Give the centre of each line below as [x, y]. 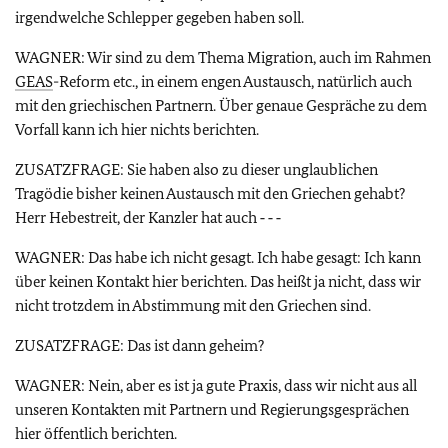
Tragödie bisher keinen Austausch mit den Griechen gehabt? [210, 193]
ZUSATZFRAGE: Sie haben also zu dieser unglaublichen [196, 169]
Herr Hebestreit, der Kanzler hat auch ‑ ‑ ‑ [148, 217]
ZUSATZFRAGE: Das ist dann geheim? [139, 345]
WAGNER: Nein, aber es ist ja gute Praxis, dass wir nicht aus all [216, 385]
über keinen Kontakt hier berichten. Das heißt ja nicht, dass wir [218, 281]
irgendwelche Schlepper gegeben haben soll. [159, 17]
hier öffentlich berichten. [96, 433]
